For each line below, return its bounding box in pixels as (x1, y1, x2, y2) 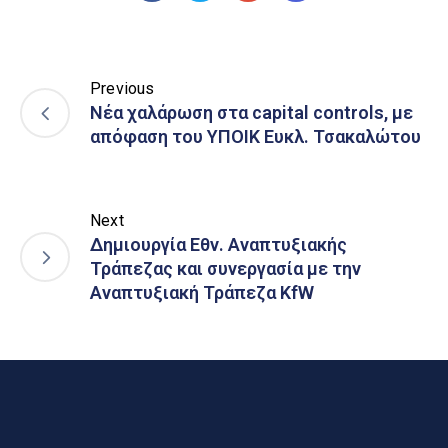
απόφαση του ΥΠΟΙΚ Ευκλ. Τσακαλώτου (90, 125, 421, 147)
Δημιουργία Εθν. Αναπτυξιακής (90, 233, 347, 255)
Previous (90, 78, 155, 98)
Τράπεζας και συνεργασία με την (90, 257, 361, 279)
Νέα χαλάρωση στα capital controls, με (90, 101, 413, 123)
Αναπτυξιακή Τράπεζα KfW (90, 281, 314, 303)
